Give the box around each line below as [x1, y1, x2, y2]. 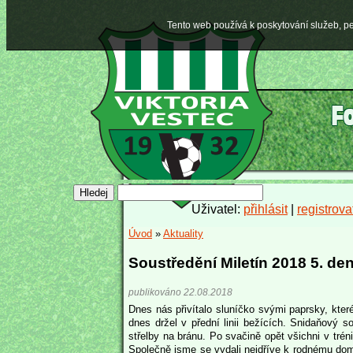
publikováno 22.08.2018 [128, 287, 232, 297]
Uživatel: [191, 203, 243, 216]
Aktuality [163, 228, 203, 240]
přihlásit [243, 203, 288, 216]
